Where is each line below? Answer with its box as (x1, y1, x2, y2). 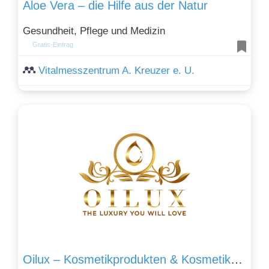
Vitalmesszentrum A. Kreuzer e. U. (38, 64, 195, 76)
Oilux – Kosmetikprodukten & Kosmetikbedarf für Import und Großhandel (231, 253, 243, 266)
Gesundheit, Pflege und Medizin (23, 25, 165, 37)
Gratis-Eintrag (32, 40, 74, 48)
